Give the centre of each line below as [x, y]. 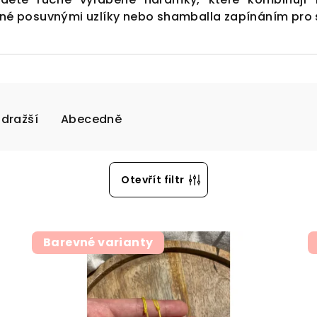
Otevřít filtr [153, 180]
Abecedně [92, 119]
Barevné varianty [98, 242]
